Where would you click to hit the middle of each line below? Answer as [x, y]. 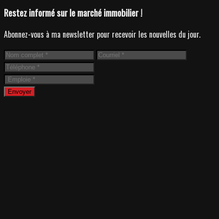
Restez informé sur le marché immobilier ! [73, 12]
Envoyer [20, 91]
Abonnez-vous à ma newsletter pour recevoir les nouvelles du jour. [102, 34]
